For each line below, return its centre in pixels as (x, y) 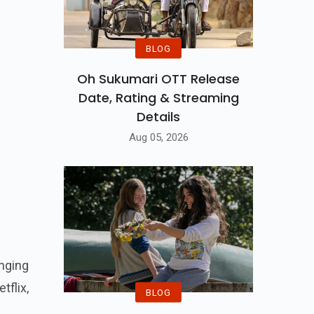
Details (158, 116)
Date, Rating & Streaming (158, 97)
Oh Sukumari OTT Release (158, 78)
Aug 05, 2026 (158, 138)
